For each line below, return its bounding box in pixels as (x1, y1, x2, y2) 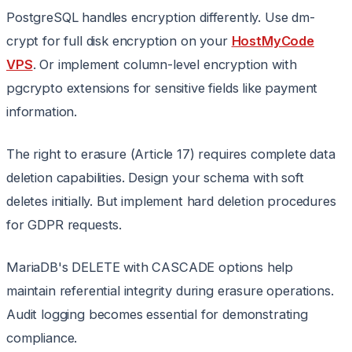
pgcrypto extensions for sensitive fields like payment (6, 80, 318, 97)
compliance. (6, 330, 78, 346)
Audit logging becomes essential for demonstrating (6, 306, 308, 323)
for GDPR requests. (6, 217, 123, 233)
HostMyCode (231, 33, 314, 49)
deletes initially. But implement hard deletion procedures (6, 193, 336, 210)
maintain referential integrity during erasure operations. (6, 283, 334, 299)
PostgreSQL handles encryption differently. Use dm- (6, 9, 315, 26)
